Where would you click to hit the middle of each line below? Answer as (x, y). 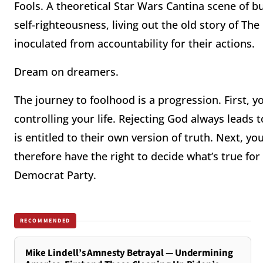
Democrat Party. (55, 175)
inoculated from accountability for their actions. (134, 44)
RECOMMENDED (45, 220)
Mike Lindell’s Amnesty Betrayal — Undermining (129, 253)
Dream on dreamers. (66, 72)
